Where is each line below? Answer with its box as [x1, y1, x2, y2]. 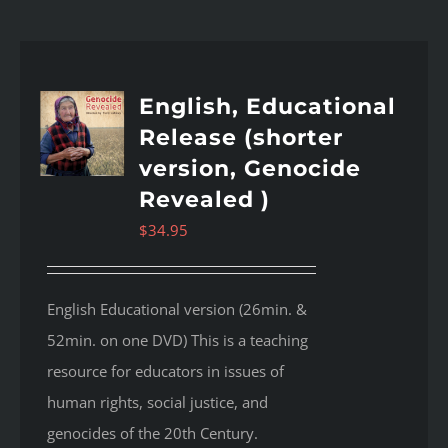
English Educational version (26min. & [47, 299, 308, 320]
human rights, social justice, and [47, 392, 269, 413]
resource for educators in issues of [47, 361, 285, 382]
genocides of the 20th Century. [47, 423, 259, 444]
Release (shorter [139, 124, 344, 152]
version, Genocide [139, 155, 362, 183]
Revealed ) [139, 186, 271, 214]
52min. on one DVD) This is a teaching [47, 330, 309, 351]
